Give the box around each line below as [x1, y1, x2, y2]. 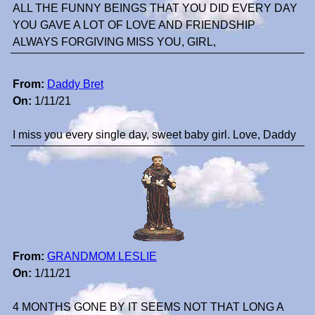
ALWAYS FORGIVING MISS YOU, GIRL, [13, 36, 216, 49]
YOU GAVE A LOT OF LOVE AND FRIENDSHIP [13, 19, 255, 32]
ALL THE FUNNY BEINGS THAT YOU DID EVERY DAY [13, 2, 297, 15]
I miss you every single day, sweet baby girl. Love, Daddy [13, 129, 296, 141]
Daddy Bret [47, 78, 103, 91]
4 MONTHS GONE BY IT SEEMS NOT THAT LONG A [13, 301, 283, 314]
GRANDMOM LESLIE [47, 250, 157, 263]
